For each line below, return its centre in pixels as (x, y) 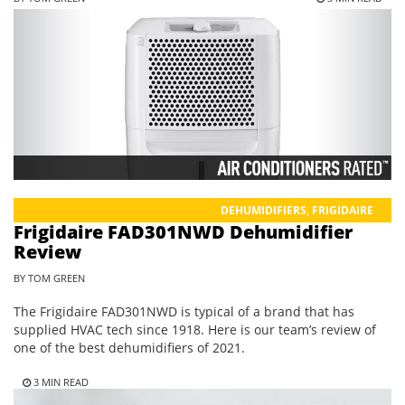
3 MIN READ (60, 381)
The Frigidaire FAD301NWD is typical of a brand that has (184, 311)
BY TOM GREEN (49, 278)
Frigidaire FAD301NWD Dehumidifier (183, 231)
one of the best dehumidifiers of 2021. (129, 347)
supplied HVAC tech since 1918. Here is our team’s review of (195, 329)
